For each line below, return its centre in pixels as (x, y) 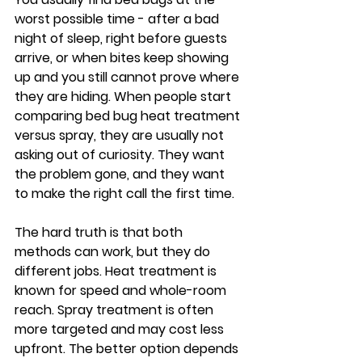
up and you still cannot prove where (128, 77)
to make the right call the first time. (124, 194)
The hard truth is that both (100, 232)
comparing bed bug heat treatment (129, 116)
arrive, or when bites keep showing (123, 58)
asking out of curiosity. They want (121, 155)
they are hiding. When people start (124, 97)
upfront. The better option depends (128, 349)
